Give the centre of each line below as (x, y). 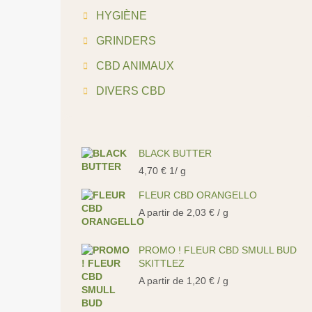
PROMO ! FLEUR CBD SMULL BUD (218, 250)
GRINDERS (126, 41)
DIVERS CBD (131, 91)
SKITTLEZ (162, 263)
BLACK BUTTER (175, 153)
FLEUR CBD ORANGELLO (198, 195)
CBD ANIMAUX (135, 66)
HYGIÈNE (122, 16)
